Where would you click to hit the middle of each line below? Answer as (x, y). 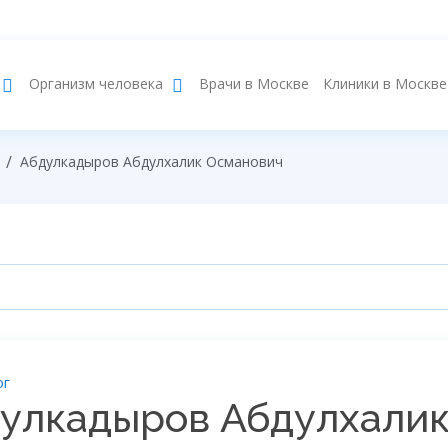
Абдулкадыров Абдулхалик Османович (151, 161)
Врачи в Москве (254, 83)
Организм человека (96, 84)
